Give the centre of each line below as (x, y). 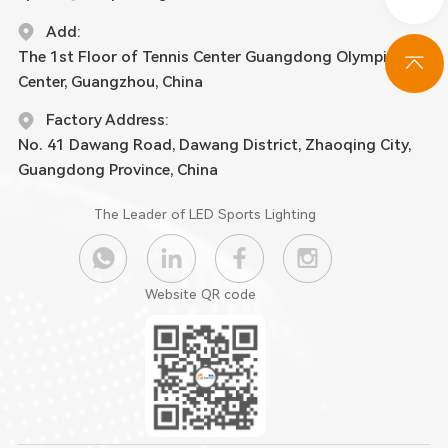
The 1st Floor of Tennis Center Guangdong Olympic (206, 56)
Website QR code (200, 294)
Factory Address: (107, 120)
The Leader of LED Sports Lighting (205, 213)
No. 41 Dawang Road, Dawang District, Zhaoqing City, (214, 145)
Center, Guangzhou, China (110, 81)
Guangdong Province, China (117, 170)
